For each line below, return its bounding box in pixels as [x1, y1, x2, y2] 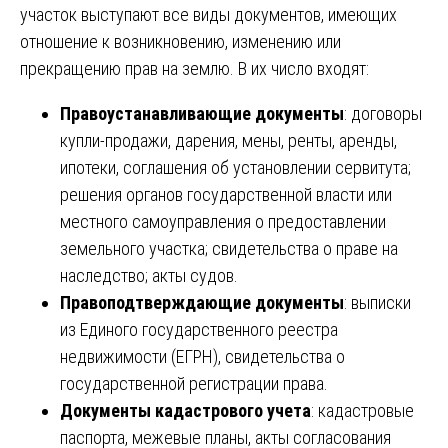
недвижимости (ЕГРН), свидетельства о [60, 345, 345, 367]
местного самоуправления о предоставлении [60, 210, 386, 232]
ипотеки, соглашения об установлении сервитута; [60, 156, 411, 178]
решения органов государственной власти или [60, 183, 392, 205]
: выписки [344, 291, 411, 313]
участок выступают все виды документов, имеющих [20, 3, 397, 25]
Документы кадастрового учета [60, 399, 311, 421]
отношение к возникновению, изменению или [20, 30, 341, 52]
